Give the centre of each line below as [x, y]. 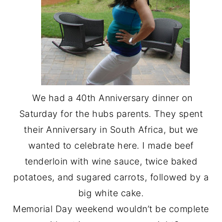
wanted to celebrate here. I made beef [111, 145]
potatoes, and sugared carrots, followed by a [111, 177]
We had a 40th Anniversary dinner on [111, 98]
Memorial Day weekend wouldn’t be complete [111, 209]
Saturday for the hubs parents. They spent [111, 114]
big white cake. [111, 193]
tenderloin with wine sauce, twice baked [111, 161]
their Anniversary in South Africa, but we [111, 130]
